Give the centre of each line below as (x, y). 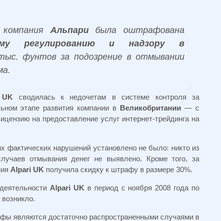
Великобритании (151, 108)
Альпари (69, 30)
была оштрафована (137, 30)
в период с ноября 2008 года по (142, 188)
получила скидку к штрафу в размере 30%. (118, 169)
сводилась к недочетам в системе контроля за (106, 97)
